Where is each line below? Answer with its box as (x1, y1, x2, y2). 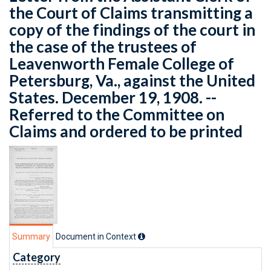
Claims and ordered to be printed (9, 122, 243, 141)
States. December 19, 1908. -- (9, 88, 217, 107)
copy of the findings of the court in (9, 20, 255, 39)
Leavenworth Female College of (9, 54, 234, 73)
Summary (12, 232, 50, 241)
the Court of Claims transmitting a (9, 3, 253, 22)
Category (13, 250, 60, 264)
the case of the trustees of (9, 37, 197, 56)
